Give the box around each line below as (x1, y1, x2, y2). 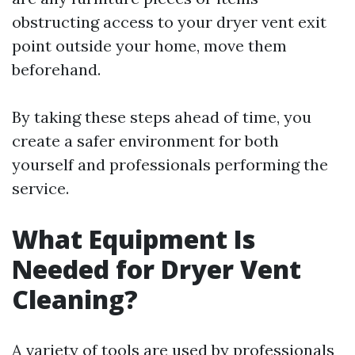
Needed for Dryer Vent (12, 252, 301, 286)
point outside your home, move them (12, 36, 287, 55)
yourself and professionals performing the (12, 155, 328, 174)
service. (12, 178, 69, 198)
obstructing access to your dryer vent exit (12, 12, 326, 32)
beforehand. (12, 59, 101, 79)
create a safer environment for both (12, 131, 279, 151)
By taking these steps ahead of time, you (12, 107, 311, 127)
